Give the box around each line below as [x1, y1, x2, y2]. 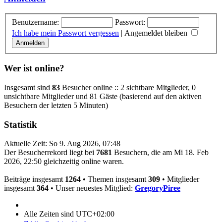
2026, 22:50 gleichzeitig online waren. [4, 157, 124, 166]
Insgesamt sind [4, 83, 52, 92]
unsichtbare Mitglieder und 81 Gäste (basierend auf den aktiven [4, 92, 202, 101]
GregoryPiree [135, 184, 180, 193]
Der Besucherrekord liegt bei [4, 148, 96, 157]
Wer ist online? [4, 63, 64, 74]
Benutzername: [12, 17, 59, 26]
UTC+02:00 [76, 210, 114, 219]
